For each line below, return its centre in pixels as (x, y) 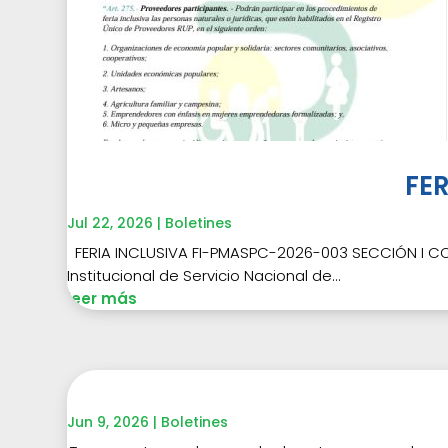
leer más (102, 298)
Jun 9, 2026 (108, 421)
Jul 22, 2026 (110, 222)
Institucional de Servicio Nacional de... (204, 275)
